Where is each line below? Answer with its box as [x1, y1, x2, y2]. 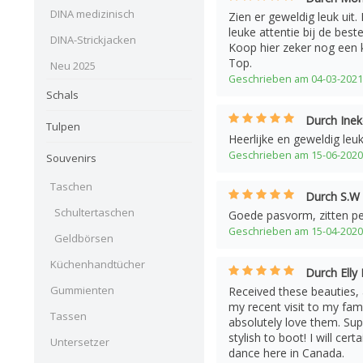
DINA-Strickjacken [50, 32, 136, 47]
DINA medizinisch [50, 6, 135, 21]
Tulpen [46, 118, 80, 134]
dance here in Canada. [228, 345, 344, 361]
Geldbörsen [54, 230, 113, 246]
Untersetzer [50, 334, 109, 349]
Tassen [50, 308, 87, 323]
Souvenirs [46, 150, 96, 165]
